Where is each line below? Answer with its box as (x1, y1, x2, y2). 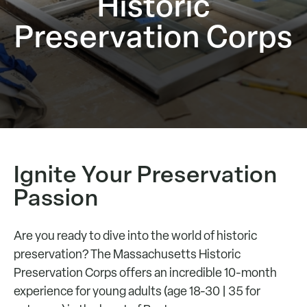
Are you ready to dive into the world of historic (14, 228, 257, 243)
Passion (14, 182, 99, 213)
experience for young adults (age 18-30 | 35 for (14, 283, 260, 299)
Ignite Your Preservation (14, 158, 278, 190)
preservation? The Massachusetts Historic (14, 246, 241, 262)
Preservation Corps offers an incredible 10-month (14, 265, 277, 280)
